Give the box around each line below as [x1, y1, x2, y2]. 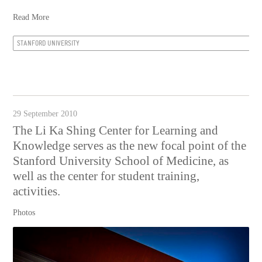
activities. [13, 184, 61, 198]
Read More [13, 12, 50, 22]
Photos [13, 208, 36, 217]
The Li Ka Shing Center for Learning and [13, 123, 219, 137]
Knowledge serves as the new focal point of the [13, 138, 247, 153]
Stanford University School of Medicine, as [13, 153, 229, 168]
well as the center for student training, [13, 168, 200, 183]
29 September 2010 [13, 109, 78, 118]
